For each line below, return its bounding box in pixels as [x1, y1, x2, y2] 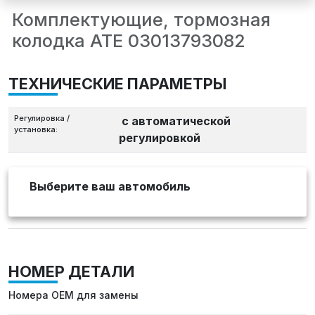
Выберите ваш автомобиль [30, 179, 191, 194]
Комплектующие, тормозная [12, 9, 271, 31]
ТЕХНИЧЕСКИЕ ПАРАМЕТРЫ [8, 75, 226, 94]
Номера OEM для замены [8, 289, 139, 302]
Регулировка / [14, 113, 70, 124]
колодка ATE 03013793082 [12, 30, 245, 52]
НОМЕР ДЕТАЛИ [8, 262, 134, 281]
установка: [14, 124, 58, 135]
